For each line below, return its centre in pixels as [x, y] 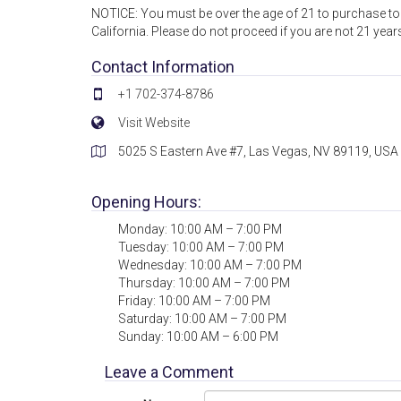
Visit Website [154, 122]
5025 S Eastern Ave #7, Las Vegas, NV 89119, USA [258, 151]
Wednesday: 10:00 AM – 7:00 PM [210, 264]
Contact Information [163, 66]
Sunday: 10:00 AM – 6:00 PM [198, 336]
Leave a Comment [169, 371]
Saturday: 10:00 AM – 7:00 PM [202, 318]
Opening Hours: [146, 201]
